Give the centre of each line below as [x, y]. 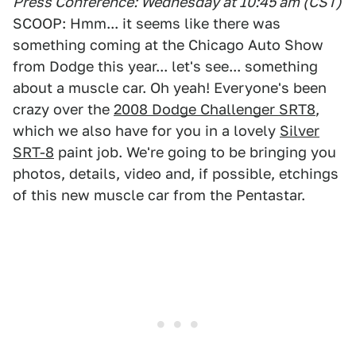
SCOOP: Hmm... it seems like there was [147, 23]
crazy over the [63, 109]
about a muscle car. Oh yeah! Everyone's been [170, 88]
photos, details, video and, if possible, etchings [176, 174]
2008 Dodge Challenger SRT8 [215, 109]
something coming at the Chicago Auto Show [168, 45]
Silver [300, 131]
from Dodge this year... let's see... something [165, 66]
